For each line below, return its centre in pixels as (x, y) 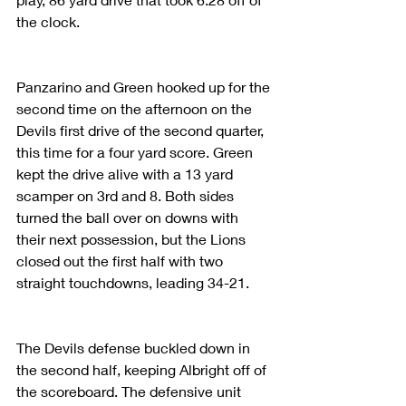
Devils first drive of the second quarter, (142, 130)
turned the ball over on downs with (129, 217)
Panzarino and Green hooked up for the (145, 86)
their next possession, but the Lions (133, 238)
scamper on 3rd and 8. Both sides (127, 195)
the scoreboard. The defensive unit (130, 391)
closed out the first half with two (121, 260)
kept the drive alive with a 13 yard (126, 173)
